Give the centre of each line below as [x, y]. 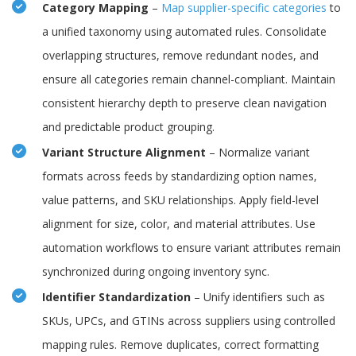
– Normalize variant [259, 153]
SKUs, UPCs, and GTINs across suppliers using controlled [189, 321]
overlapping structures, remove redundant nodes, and [180, 56]
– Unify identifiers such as [258, 297]
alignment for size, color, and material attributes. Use [179, 224]
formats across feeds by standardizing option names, [180, 176]
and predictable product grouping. [128, 127]
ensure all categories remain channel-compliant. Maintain [189, 79]
